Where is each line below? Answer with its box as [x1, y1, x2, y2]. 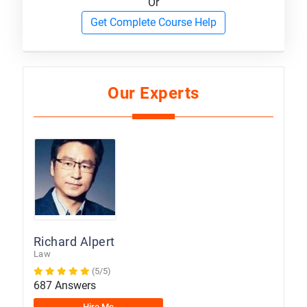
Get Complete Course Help [90, 15, 217, 29]
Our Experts [108, 83, 199, 103]
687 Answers [33, 278, 96, 292]
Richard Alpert [33, 234, 115, 249]
